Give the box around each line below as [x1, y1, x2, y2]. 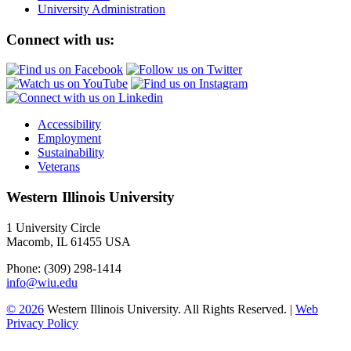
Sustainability [38, 146, 104, 160]
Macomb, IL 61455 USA [6, 234, 131, 248]
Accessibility [38, 118, 101, 132]
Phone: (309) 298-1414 [6, 261, 121, 275]
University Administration [38, 2, 165, 16]
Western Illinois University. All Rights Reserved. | [44, 302, 295, 316]
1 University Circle [6, 220, 100, 234]
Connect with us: [6, 31, 114, 48]
